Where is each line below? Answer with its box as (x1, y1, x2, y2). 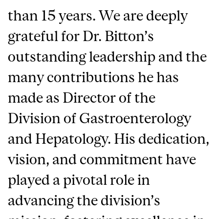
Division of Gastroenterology (8, 110, 192, 127)
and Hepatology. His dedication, (8, 131, 210, 147)
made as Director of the (8, 89, 156, 106)
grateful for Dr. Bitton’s (8, 28, 154, 44)
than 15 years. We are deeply (8, 7, 188, 24)
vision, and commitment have (8, 151, 197, 168)
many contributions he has (8, 69, 179, 86)
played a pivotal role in (8, 172, 151, 188)
